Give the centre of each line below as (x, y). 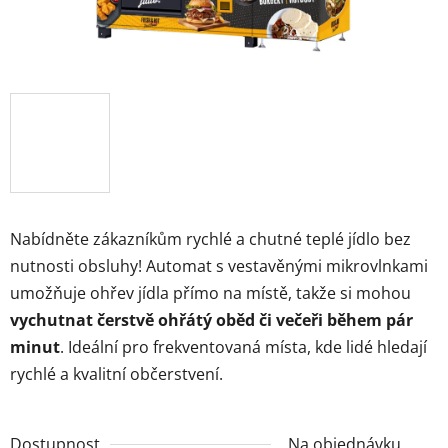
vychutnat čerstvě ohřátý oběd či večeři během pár (211, 319)
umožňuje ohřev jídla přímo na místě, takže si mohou (210, 292)
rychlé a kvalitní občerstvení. (116, 373)
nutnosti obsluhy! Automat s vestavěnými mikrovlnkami (219, 265)
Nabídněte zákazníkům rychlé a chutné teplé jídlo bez (210, 238)
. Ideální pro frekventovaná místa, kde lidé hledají (243, 346)
